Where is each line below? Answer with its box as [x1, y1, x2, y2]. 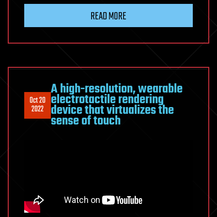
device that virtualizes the [51, 101, 174, 121]
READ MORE [91, 8, 126, 25]
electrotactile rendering [51, 90, 164, 110]
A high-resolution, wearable [51, 79, 183, 99]
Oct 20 [30, 94, 46, 108]
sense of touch [51, 111, 121, 131]
